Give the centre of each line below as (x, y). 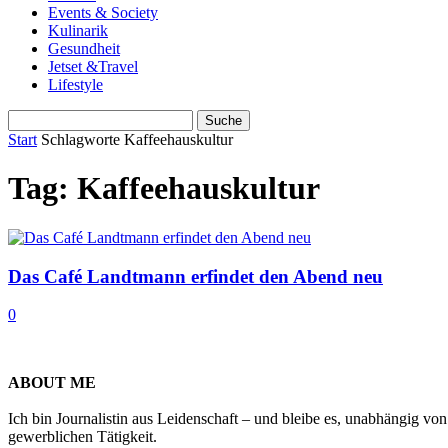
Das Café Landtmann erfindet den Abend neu (195, 276)
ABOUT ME (52, 383)
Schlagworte (80, 139)
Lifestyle (75, 84)
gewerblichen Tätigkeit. (82, 437)
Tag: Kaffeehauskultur (164, 188)
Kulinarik (78, 30)
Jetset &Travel (93, 66)
